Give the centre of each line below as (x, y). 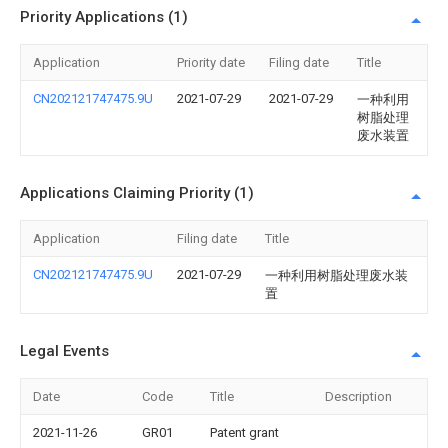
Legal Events (64, 351)
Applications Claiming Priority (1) (137, 193)
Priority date (211, 62)
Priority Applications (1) (104, 17)
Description (358, 396)
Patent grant (244, 432)
